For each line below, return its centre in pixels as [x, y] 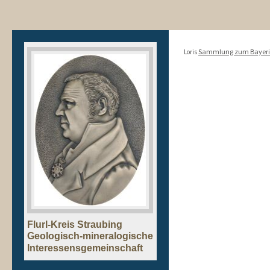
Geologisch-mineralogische [90, 236]
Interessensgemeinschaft [85, 248]
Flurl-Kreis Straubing [74, 225]
